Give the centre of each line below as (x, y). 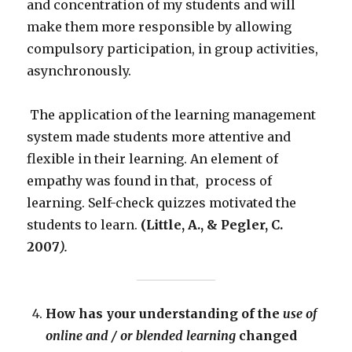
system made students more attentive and (159, 137)
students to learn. (84, 225)
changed (267, 336)
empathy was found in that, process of (150, 181)
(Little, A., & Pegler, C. (212, 225)
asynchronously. (79, 71)
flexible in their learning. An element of (153, 159)
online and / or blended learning (141, 336)
